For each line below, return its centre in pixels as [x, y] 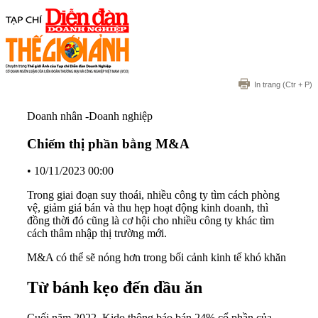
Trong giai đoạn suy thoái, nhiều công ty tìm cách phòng [153, 195]
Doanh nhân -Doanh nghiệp [90, 116]
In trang [267, 84]
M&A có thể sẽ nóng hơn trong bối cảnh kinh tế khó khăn [157, 258]
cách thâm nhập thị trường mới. [97, 234]
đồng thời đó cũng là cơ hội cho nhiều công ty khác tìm [150, 221]
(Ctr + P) [296, 84]
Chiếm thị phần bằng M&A [108, 143]
